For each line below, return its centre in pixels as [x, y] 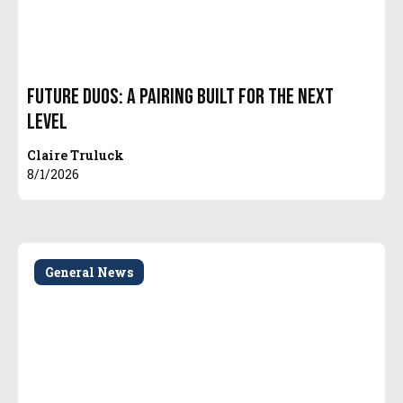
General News [90, 273]
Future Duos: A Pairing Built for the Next [181, 97]
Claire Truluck [76, 156]
